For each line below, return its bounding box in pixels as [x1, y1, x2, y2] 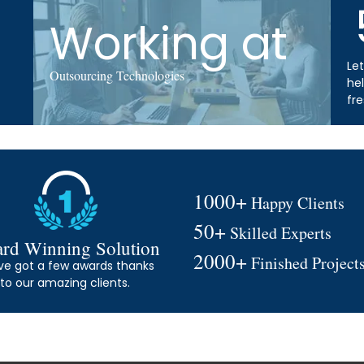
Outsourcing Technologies [49, 66, 184, 84]
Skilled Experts [226, 222, 332, 244]
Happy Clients [247, 192, 345, 214]
